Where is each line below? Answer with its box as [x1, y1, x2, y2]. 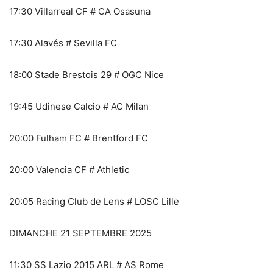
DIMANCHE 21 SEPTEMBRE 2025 [9, 227, 152, 239]
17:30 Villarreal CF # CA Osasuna [9, 5, 151, 17]
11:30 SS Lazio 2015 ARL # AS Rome [9, 258, 164, 271]
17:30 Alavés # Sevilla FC [9, 37, 117, 49]
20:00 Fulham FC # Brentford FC [9, 132, 148, 144]
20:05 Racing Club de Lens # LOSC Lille [9, 195, 179, 207]
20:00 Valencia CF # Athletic [9, 163, 129, 175]
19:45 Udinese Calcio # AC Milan [9, 100, 149, 112]
